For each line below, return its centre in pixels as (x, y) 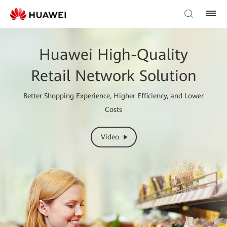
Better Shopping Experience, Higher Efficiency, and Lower (113, 96)
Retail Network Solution (113, 75)
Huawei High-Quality (113, 54)
